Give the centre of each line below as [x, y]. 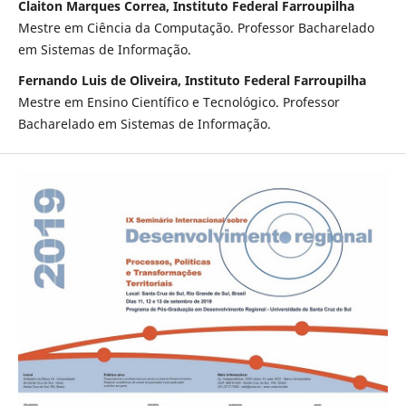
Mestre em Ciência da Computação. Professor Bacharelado [196, 27]
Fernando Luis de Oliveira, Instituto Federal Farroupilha [192, 80]
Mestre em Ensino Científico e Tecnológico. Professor [179, 101]
